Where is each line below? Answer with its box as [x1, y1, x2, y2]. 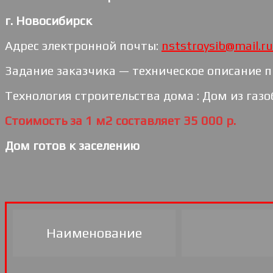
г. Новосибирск [5, 13, 92, 27]
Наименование [46, 225, 142, 241]
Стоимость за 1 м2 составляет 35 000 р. [5, 113, 236, 127]
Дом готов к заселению [5, 138, 140, 152]
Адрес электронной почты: [5, 38, 161, 52]
